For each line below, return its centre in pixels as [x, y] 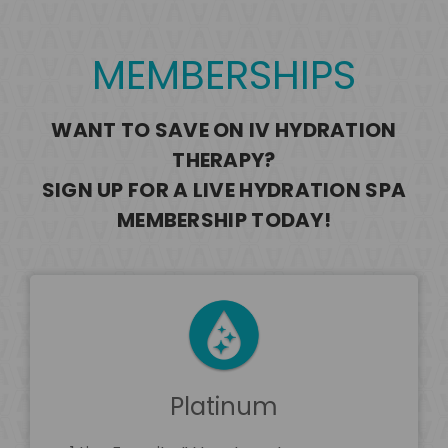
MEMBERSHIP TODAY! [224, 220]
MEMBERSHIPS [224, 75]
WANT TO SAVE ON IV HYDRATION [224, 130]
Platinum [224, 406]
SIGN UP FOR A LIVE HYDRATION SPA [224, 190]
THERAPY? [224, 160]
